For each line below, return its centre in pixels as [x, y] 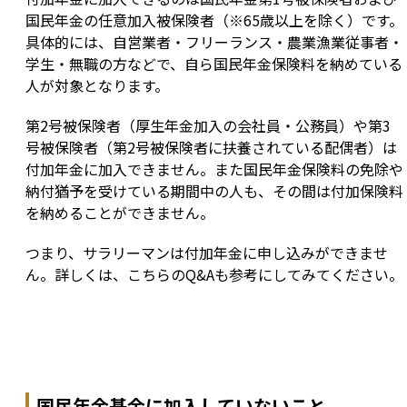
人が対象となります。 [97, 86]
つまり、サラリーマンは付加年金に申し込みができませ [207, 253]
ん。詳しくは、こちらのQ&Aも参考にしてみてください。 [214, 275]
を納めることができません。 [120, 213]
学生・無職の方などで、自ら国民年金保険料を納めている [214, 64]
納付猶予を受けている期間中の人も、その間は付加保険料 [214, 191]
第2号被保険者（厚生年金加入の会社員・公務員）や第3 [208, 126]
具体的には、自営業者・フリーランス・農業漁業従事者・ [214, 42]
